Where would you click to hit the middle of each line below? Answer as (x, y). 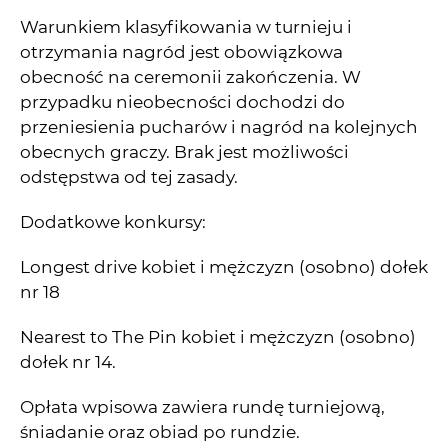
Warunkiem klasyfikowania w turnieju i (186, 27)
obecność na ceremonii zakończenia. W (190, 77)
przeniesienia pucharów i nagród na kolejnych (219, 127)
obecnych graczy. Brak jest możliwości (184, 152)
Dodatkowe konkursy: (115, 222)
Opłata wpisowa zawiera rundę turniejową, (202, 407)
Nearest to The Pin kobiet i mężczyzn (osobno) (218, 337)
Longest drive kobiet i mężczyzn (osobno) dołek (224, 267)
